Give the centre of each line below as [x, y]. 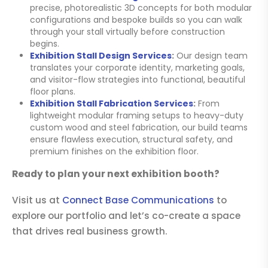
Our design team [211, 56]
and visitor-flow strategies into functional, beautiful [137, 80]
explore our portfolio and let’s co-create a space [126, 216]
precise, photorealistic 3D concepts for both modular [141, 8]
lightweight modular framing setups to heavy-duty [136, 115]
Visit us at [37, 200]
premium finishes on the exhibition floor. [114, 151]
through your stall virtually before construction [127, 32]
